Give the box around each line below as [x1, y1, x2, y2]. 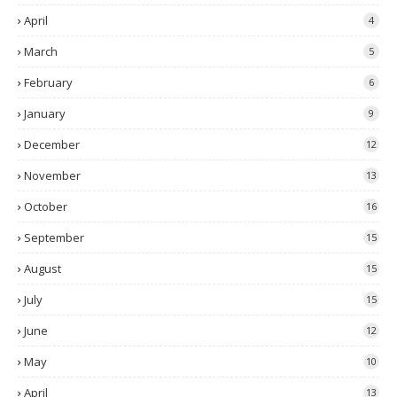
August [24, 261, 61, 276]
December [24, 136, 80, 152]
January [24, 105, 66, 121]
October [24, 198, 67, 214]
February [24, 74, 73, 90]
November [24, 167, 81, 183]
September [24, 230, 84, 245]
